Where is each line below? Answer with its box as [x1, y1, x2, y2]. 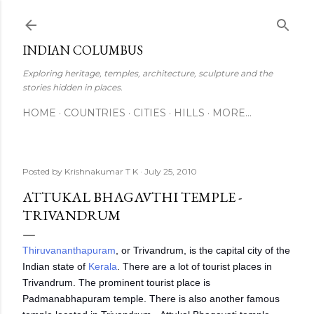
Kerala [88, 261, 117, 272]
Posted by [22, 166, 64, 177]
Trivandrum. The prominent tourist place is [22, 277, 210, 288]
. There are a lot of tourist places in [117, 261, 272, 272]
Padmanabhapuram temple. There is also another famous [22, 293, 280, 304]
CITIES [133, 107, 166, 119]
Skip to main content [100, 8, 214, 27]
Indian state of [22, 261, 88, 272]
